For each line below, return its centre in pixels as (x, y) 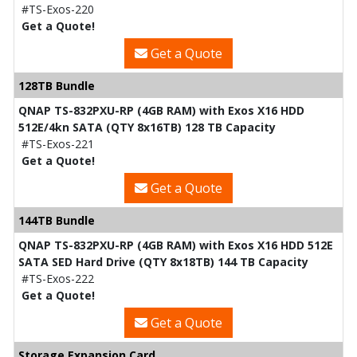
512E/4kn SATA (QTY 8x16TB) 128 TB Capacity (147, 127)
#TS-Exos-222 (58, 278)
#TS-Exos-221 (58, 143)
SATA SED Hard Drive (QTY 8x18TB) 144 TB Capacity (163, 261)
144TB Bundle (57, 220)
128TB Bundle (57, 85)
